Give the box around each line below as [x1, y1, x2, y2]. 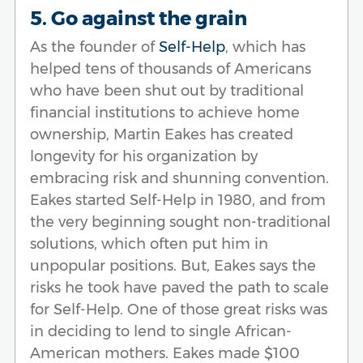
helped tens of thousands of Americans [30, 59, 311, 78]
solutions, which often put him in [30, 234, 268, 253]
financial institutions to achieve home [30, 103, 300, 122]
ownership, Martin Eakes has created [30, 125, 293, 143]
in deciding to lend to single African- [30, 322, 292, 340]
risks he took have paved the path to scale [30, 278, 329, 297]
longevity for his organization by [30, 147, 258, 165]
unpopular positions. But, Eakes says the [30, 256, 316, 275]
